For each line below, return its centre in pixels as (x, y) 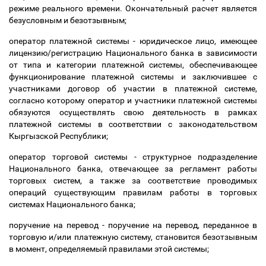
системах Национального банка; (73, 204)
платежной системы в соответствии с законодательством (133, 124)
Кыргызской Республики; (58, 136)
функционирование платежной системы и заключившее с (133, 77)
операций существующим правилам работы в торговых (133, 192)
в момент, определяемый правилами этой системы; (110, 249)
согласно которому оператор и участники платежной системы (133, 100)
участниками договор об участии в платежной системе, (133, 88)
